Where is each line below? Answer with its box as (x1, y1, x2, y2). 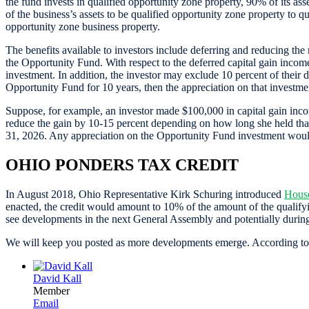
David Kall (33, 272, 81, 284)
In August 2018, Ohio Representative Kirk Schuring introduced (6, 188, 284, 200)
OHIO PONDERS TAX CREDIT (6, 155, 239, 174)
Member (33, 284, 70, 297)
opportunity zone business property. (6, 20, 160, 32)
